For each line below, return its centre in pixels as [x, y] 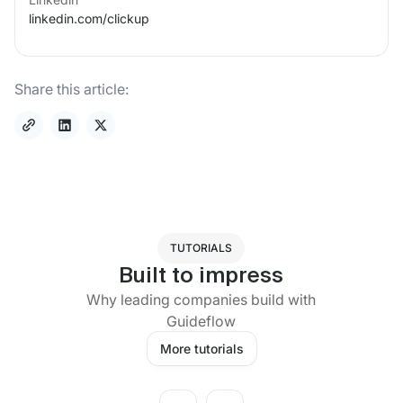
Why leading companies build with [201, 299]
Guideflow [201, 321]
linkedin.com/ [68, 18]
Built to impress [201, 276]
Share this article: [72, 89]
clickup [128, 18]
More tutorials [201, 348]
